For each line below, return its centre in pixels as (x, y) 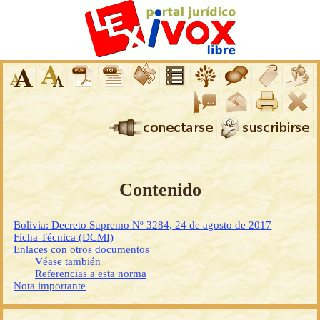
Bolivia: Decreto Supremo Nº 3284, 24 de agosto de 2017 (143, 225)
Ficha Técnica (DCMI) (64, 237)
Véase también (67, 262)
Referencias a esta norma (90, 274)
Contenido (160, 190)
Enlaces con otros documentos (82, 250)
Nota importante (50, 286)
